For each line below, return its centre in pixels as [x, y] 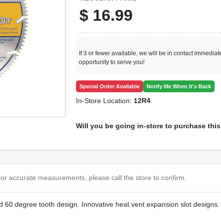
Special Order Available [110, 86]
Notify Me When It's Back [179, 86]
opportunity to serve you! [112, 62]
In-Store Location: [105, 100]
